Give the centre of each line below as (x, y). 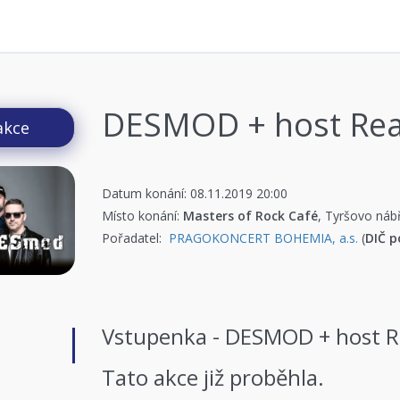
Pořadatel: (136, 238)
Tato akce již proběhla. (213, 377)
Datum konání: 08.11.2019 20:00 (195, 193)
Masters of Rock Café (251, 216)
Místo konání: (143, 216)
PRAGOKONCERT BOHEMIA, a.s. (264, 238)
